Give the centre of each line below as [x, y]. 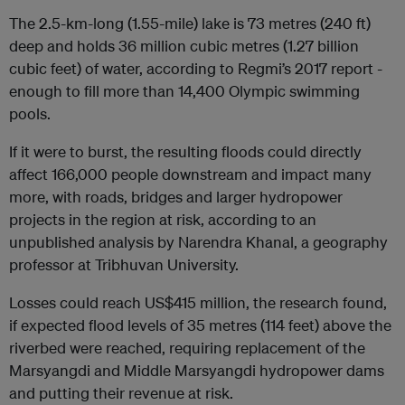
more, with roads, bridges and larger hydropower [176, 197]
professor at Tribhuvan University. [124, 265]
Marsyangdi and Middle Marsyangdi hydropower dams [197, 371]
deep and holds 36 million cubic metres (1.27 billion [184, 46]
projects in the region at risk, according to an [163, 220]
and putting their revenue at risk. [121, 393]
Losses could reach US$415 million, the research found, [198, 303]
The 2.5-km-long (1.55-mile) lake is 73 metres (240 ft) [190, 24]
